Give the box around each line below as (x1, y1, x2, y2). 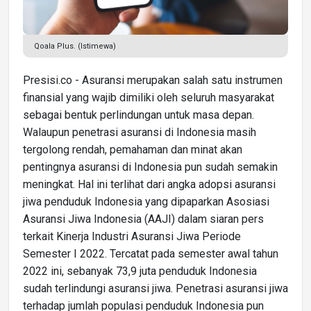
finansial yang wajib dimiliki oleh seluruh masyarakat (23, 90, 274, 104)
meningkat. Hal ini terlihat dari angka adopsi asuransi (23, 177, 276, 191)
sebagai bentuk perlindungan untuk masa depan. (23, 108, 254, 121)
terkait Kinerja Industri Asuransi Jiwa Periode (23, 229, 241, 243)
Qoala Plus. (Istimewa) (34, 41, 116, 51)
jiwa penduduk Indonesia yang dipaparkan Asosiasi (23, 194, 269, 208)
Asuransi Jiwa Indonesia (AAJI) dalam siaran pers (23, 212, 264, 226)
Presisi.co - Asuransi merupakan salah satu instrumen (23, 73, 283, 87)
